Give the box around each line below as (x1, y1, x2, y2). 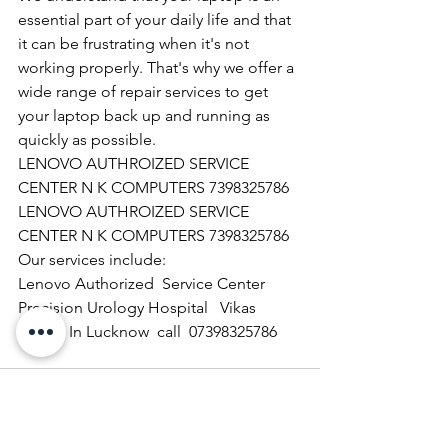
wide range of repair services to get (18, 81, 272, 101)
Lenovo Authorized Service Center (18, 273, 269, 293)
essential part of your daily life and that (18, 9, 295, 29)
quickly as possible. (18, 129, 156, 149)
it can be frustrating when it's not (18, 33, 253, 53)
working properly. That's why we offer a (18, 57, 298, 77)
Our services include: (18, 249, 166, 269)
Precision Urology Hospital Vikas (18, 297, 260, 317)
